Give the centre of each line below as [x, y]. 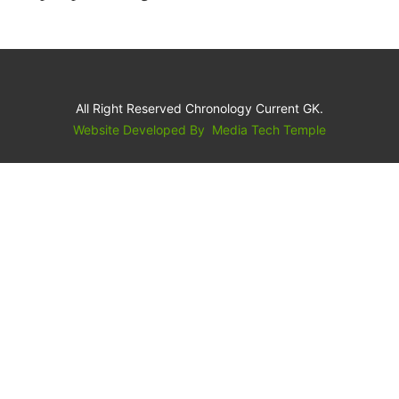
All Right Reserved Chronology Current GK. [199, 109]
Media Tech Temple [269, 130]
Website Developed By [141, 130]
